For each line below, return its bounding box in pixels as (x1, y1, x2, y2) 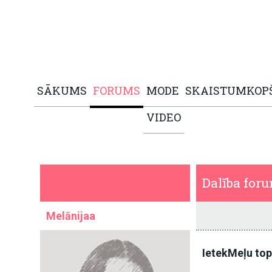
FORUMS (93, 83, 140, 98)
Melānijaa (46, 209, 95, 223)
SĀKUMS (37, 83, 87, 98)
